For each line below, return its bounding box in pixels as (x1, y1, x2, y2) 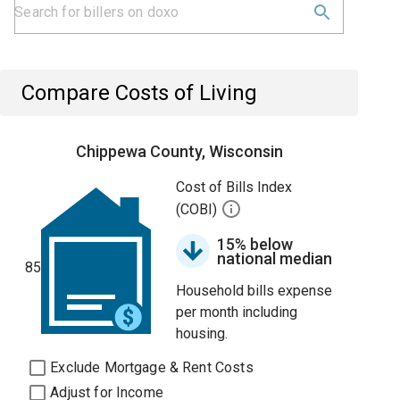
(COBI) (176, 201, 221, 219)
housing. (176, 325, 229, 342)
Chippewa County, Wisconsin (75, 142, 283, 161)
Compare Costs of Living (21, 80, 258, 105)
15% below (217, 235, 294, 254)
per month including (176, 304, 298, 321)
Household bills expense (176, 282, 333, 299)
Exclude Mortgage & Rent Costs (50, 359, 254, 376)
